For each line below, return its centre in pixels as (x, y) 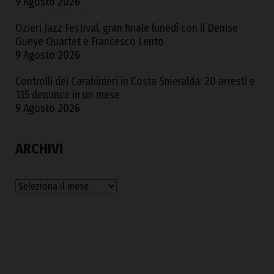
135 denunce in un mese (68, 95)
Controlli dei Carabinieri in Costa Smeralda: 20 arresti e (135, 82)
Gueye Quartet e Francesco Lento (90, 42)
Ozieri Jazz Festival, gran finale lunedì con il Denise (127, 28)
